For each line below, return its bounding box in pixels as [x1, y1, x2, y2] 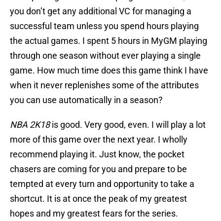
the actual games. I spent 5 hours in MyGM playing [10, 36, 207, 46]
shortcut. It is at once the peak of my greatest [10, 193, 187, 204]
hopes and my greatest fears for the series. [10, 208, 178, 219]
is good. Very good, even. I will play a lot [50, 119, 206, 130]
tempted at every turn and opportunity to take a [10, 179, 194, 189]
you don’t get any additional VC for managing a [10, 6, 191, 17]
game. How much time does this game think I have [10, 65, 208, 76]
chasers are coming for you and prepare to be [10, 164, 187, 175]
